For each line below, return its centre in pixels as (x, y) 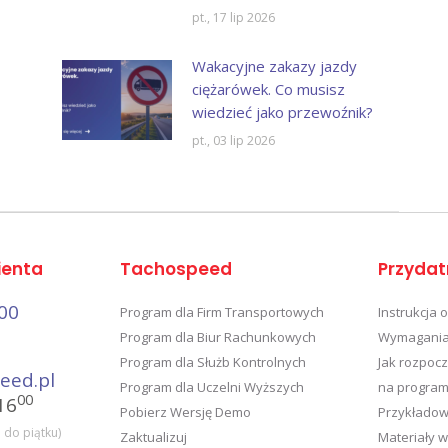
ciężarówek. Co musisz (268, 88)
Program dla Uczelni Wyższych (211, 386)
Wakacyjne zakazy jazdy (274, 65)
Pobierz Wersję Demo (185, 411)
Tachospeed (175, 268)
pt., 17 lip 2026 (233, 17)
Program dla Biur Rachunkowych (217, 336)
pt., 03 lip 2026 (233, 140)
